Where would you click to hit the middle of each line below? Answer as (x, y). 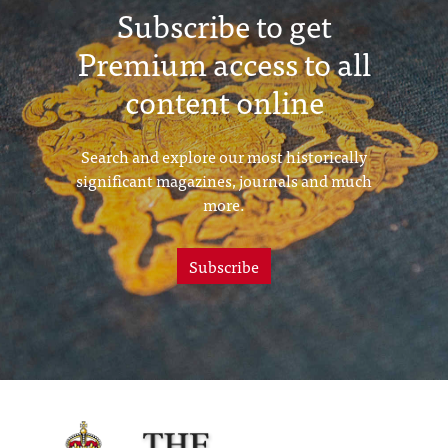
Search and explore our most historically (224, 156)
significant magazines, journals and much (224, 180)
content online (224, 101)
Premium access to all (224, 63)
